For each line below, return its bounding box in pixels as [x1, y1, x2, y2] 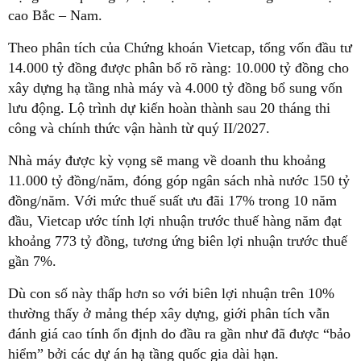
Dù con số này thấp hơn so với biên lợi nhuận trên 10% [8, 284, 334, 301]
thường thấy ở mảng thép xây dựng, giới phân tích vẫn [8, 305, 330, 322]
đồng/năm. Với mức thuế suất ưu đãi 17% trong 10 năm [8, 192, 337, 209]
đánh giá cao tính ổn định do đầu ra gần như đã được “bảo [8, 325, 351, 342]
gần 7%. [8, 252, 56, 269]
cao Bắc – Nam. [8, 6, 102, 23]
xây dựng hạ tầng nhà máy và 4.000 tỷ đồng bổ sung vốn [8, 79, 342, 96]
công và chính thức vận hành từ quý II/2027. [8, 119, 270, 136]
